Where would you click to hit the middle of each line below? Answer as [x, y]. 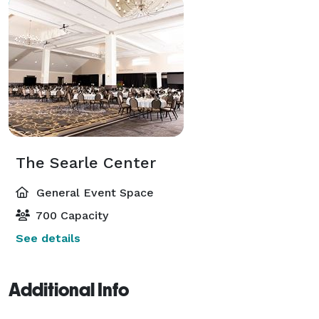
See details [48, 238]
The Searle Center [86, 162]
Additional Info [69, 289]
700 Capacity [70, 215]
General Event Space [93, 192]
